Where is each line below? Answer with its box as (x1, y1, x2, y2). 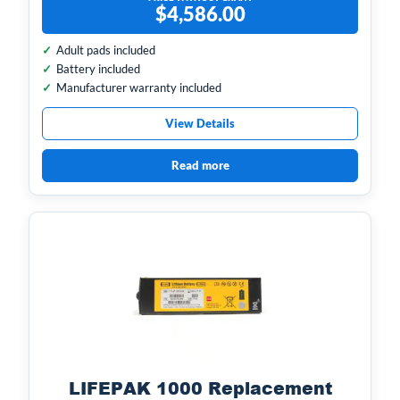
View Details (165, 116, 235, 131)
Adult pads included (56, 43, 155, 58)
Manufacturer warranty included (56, 80, 221, 96)
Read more (171, 158, 229, 173)
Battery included (56, 62, 140, 77)
